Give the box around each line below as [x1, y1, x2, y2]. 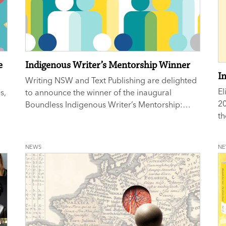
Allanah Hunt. [25, 111, 75, 122]
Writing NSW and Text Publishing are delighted [25, 75, 197, 86]
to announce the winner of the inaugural [25, 87, 172, 98]
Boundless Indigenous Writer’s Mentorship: [25, 99, 183, 110]
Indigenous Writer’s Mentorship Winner [25, 60, 191, 72]
